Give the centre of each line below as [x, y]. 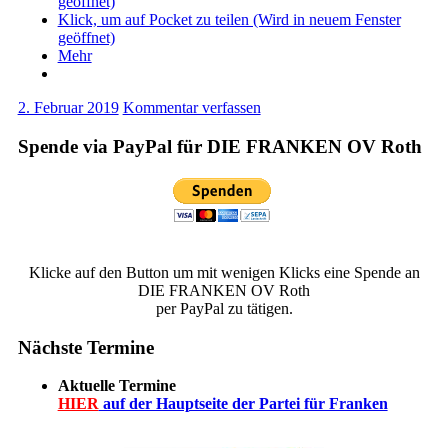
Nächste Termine [85, 347]
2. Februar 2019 [68, 108]
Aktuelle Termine [116, 386]
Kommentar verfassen [191, 108]
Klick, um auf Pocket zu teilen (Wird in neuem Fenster [229, 20]
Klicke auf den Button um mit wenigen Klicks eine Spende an [224, 272]
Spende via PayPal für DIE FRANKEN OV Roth [219, 147]
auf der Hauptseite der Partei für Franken [243, 404]
